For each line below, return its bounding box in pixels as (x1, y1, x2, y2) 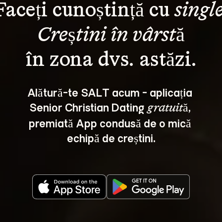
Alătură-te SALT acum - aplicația (27, 84, 195, 99)
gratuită (147, 102, 188, 114)
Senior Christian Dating (29, 99, 147, 114)
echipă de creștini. (66, 130, 156, 145)
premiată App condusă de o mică (28, 115, 194, 130)
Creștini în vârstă (37, 25, 185, 46)
